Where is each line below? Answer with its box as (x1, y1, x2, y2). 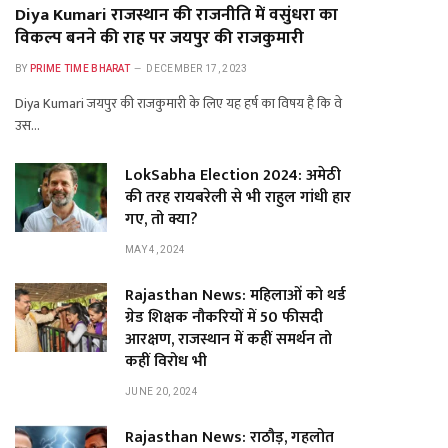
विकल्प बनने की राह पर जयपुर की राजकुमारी (15, 24, 304, 52)
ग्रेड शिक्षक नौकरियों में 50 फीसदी (125, 304, 323, 331)
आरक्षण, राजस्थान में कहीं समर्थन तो (125, 326, 332, 353)
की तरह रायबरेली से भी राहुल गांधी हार (125, 184, 351, 211)
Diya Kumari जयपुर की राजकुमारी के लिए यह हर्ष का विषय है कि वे (15, 92, 342, 115)
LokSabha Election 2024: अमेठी (125, 162, 341, 189)
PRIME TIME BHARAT (29, 63, 131, 74)
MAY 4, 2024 (125, 244, 186, 255)
